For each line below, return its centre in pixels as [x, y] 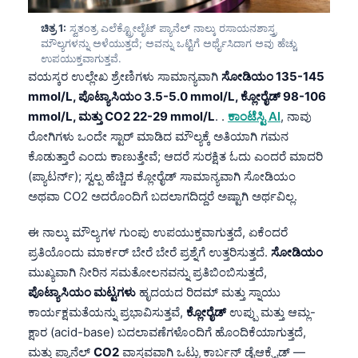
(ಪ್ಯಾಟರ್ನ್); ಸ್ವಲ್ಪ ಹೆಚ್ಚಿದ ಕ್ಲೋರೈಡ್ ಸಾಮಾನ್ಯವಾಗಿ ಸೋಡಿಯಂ [162, 176]
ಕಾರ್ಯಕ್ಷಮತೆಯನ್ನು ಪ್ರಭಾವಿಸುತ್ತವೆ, [107, 312]
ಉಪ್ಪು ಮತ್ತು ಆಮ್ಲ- [271, 312]
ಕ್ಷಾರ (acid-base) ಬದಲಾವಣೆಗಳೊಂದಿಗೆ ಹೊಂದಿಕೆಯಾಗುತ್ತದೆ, [167, 332]
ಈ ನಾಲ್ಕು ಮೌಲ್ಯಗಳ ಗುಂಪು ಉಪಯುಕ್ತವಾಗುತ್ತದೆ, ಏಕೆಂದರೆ [158, 232]
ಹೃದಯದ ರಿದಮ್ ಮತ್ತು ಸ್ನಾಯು [208, 292]
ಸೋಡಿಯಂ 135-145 [273, 76]
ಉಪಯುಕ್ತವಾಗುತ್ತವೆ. [81, 58]
